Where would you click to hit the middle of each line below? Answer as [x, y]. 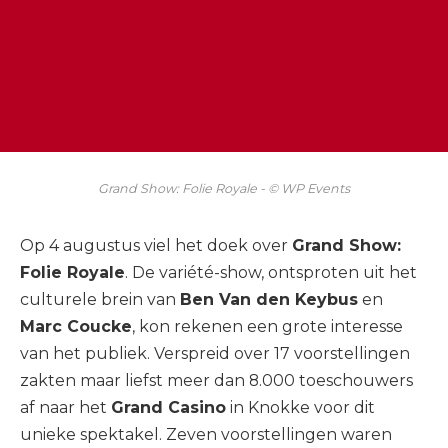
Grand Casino [168, 408]
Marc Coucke [76, 327]
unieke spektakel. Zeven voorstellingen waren [206, 435]
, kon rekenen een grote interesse [267, 327]
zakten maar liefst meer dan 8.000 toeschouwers [216, 381]
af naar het [65, 408]
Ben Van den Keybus [269, 300]
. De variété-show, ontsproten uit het [271, 273]
